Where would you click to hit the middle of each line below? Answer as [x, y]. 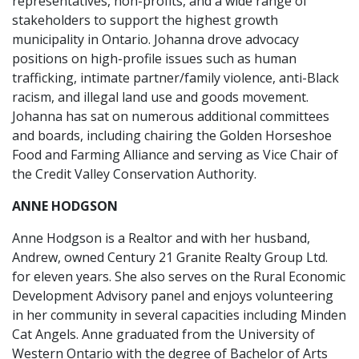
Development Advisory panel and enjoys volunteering [173, 296]
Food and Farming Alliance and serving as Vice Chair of [175, 155]
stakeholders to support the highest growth [145, 20]
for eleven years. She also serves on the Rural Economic [179, 276]
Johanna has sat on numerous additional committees [171, 116]
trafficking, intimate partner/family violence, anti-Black [175, 78]
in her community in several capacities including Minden [179, 315]
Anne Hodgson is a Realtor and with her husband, [161, 238]
